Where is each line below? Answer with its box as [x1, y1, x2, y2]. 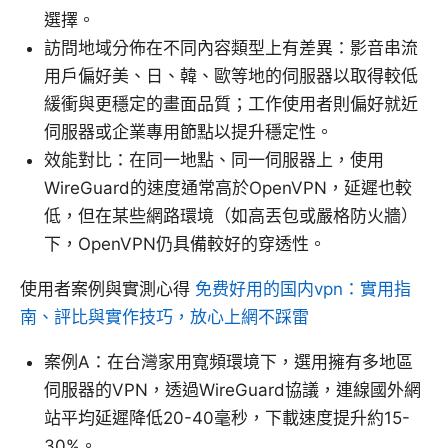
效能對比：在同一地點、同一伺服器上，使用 [44, 150, 384, 171]
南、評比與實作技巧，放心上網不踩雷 [20, 307, 309, 328]
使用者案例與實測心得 [20, 279, 195, 300]
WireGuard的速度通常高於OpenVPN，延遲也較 [44, 178, 412, 199]
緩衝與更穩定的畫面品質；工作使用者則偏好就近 [44, 94, 418, 115]
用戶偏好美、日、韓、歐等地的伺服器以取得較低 [44, 66, 418, 87]
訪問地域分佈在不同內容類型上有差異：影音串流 [44, 38, 418, 59]
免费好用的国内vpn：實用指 [195, 279, 411, 300]
